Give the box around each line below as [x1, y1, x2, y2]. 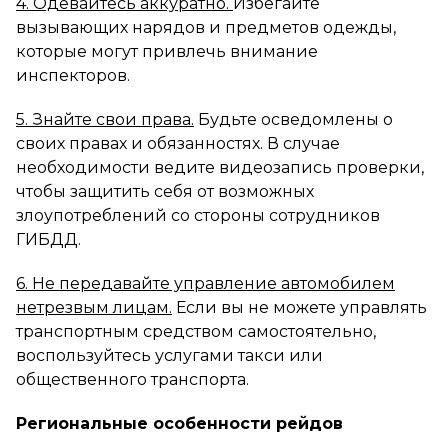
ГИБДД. [16, 229, 81, 249]
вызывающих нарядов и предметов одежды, [16, 17, 396, 37]
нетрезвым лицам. [16, 297, 172, 317]
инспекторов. [16, 65, 130, 85]
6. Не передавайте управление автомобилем [16, 273, 395, 293]
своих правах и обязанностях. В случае [16, 133, 340, 153]
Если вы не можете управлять [172, 297, 427, 317]
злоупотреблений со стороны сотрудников [16, 205, 380, 225]
